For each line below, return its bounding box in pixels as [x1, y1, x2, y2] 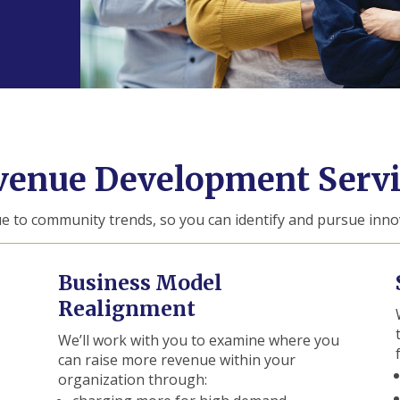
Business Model [57, 270, 222, 296]
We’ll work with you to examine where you [57, 330, 339, 351]
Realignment [57, 296, 196, 322]
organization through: [57, 370, 207, 390]
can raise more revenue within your [57, 350, 296, 371]
